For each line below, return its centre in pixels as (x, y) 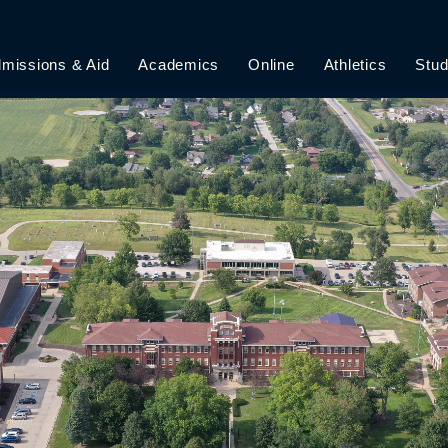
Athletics (355, 64)
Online (271, 64)
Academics (178, 64)
